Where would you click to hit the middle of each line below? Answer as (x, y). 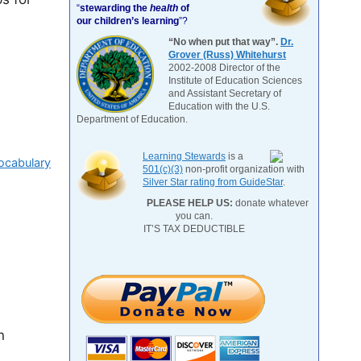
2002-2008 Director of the (224, 68)
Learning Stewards (184, 156)
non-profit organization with (244, 169)
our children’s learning (128, 21)
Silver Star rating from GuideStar (213, 182)
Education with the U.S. (219, 106)
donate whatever (270, 203)
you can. (194, 216)
